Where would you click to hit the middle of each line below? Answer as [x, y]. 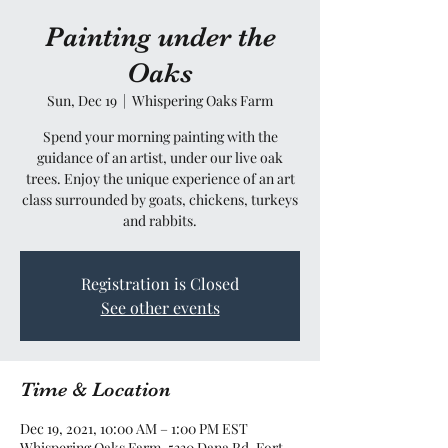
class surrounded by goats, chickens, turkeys [160, 199]
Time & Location [95, 389]
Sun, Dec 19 [82, 100]
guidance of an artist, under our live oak [160, 157]
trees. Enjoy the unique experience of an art [160, 178]
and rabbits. [160, 220]
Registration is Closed [160, 283]
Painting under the [160, 37]
